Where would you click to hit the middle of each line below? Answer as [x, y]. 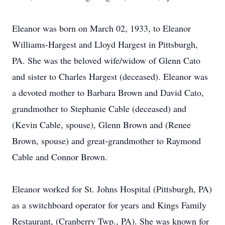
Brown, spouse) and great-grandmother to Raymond [106, 141]
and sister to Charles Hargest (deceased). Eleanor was [110, 76]
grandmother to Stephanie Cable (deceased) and [99, 108]
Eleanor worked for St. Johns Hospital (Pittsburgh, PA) [112, 189]
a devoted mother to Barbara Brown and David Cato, [108, 92]
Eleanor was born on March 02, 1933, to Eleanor [101, 28]
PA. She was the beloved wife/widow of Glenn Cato [106, 60]
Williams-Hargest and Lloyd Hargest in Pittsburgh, [105, 44]
